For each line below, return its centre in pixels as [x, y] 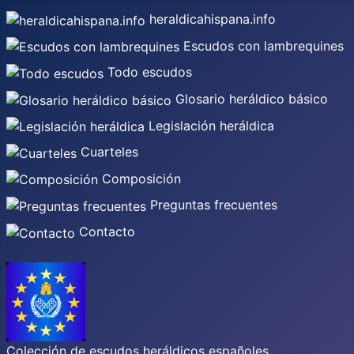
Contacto [105, 232]
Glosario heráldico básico [250, 98]
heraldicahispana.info [211, 19]
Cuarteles [107, 152]
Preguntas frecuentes [212, 205]
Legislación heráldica [209, 125]
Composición [139, 178]
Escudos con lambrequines [262, 45]
